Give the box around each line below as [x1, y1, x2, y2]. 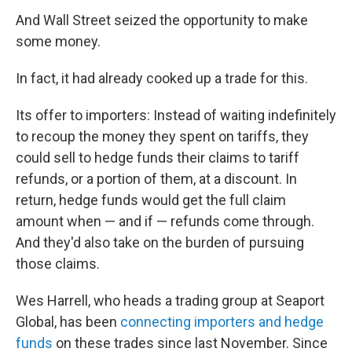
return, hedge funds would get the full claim [16, 192, 286, 208]
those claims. [16, 255, 100, 272]
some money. [16, 33, 101, 49]
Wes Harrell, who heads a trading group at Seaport [16, 292, 324, 309]
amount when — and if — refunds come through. [16, 213, 314, 229]
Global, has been [16, 313, 120, 330]
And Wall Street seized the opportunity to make [16, 12, 308, 28]
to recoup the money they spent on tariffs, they [16, 128, 309, 145]
